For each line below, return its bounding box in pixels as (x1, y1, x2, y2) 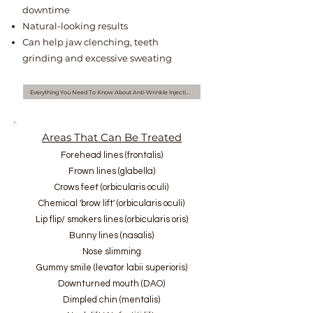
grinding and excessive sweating (22, 52, 172, 64)
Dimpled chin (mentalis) (63, 295, 160, 305)
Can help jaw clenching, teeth (22, 36, 159, 48)
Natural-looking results (22, 20, 130, 31)
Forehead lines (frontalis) (60, 150, 163, 160)
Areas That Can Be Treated (42, 131, 182, 144)
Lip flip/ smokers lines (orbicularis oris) (35, 214, 188, 224)
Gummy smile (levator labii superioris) (36, 263, 187, 272)
